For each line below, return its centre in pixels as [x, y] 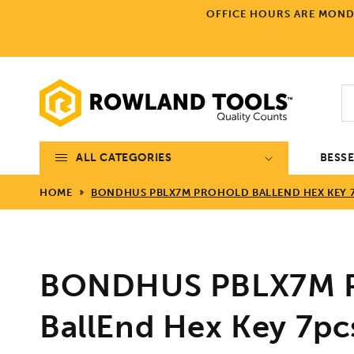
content [45, 24]
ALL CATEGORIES [124, 157]
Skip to [43, 10]
